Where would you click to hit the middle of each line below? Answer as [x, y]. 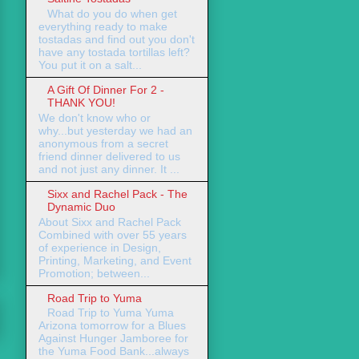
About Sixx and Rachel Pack [110, 222]
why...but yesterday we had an [115, 130]
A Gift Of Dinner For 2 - [105, 89]
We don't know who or [95, 117]
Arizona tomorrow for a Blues [112, 326]
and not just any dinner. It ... [109, 169]
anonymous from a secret [103, 143]
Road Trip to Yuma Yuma [110, 313]
